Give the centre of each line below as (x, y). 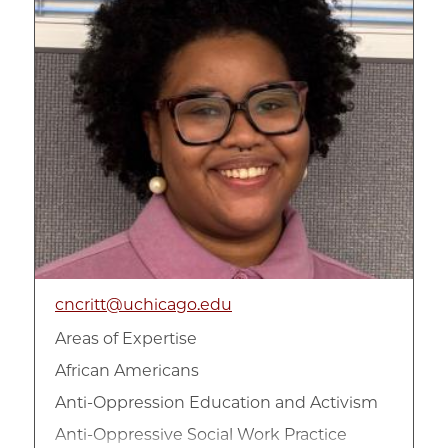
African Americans (127, 370)
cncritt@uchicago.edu (143, 304)
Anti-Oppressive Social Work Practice (201, 434)
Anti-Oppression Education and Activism (216, 402)
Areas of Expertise (126, 338)
